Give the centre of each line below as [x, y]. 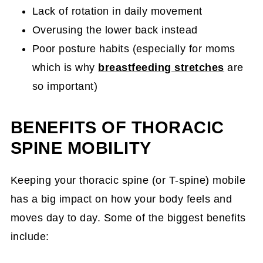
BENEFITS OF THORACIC [117, 127]
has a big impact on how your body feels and [121, 199]
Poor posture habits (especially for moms [134, 49]
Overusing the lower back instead [115, 30]
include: [30, 237]
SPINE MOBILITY [81, 148]
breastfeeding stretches [161, 68]
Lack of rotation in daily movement [117, 11]
